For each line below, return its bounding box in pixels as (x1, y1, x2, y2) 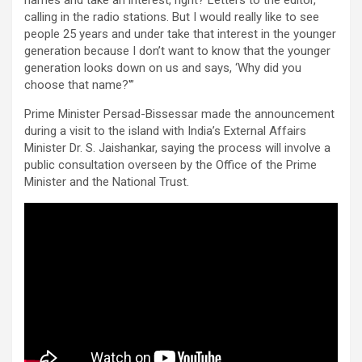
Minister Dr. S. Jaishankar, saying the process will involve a (24, 140, 330, 155)
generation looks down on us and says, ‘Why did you (24, 60, 301, 75)
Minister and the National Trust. (24, 174, 189, 189)
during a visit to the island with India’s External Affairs (24, 123, 306, 138)
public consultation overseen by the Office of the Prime (24, 157, 317, 172)
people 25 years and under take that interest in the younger (24, 26, 336, 41)
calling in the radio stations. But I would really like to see (24, 9, 319, 24)
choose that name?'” (24, 77, 134, 92)
